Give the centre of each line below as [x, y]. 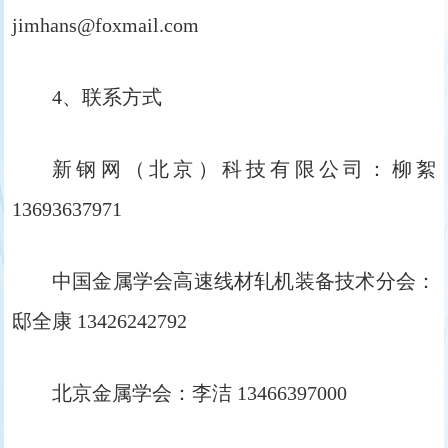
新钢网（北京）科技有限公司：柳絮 [244, 169]
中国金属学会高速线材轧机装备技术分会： [244, 281]
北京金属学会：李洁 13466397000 [199, 393]
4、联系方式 [107, 97]
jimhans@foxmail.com [105, 25]
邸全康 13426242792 [99, 321]
